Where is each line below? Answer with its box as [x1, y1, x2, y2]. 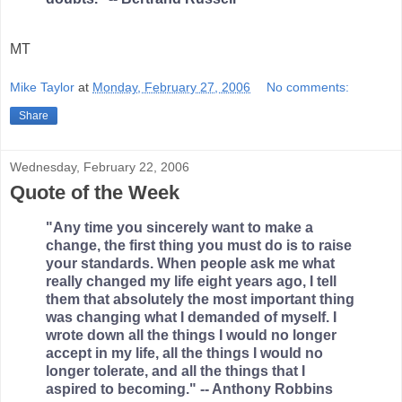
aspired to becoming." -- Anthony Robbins [46, 381, 333, 398]
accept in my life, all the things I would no [46, 345, 323, 362]
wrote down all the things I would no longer [46, 328, 336, 344]
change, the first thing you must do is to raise [46, 238, 352, 254]
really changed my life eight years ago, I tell [46, 274, 336, 290]
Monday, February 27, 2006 [92, 80, 250, 95]
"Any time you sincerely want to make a [46, 220, 313, 236]
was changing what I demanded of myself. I [46, 310, 336, 326]
